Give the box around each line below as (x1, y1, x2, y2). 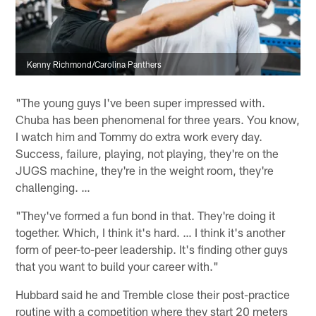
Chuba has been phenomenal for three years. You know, (16, 112, 300, 127)
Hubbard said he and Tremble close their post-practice (16, 287, 291, 302)
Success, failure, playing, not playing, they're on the (16, 146, 279, 161)
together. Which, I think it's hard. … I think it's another (16, 225, 286, 240)
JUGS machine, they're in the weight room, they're (16, 163, 274, 178)
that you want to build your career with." (16, 259, 219, 274)
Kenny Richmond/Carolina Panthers (27, 59, 162, 70)
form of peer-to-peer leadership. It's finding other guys (16, 242, 288, 257)
